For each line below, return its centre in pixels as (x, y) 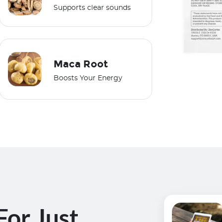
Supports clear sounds (92, 8)
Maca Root (81, 64)
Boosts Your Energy (88, 79)
